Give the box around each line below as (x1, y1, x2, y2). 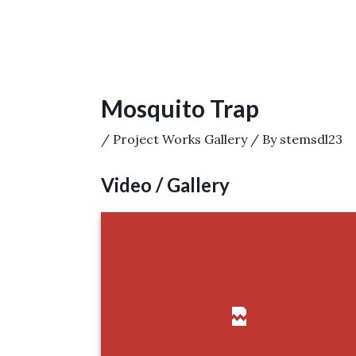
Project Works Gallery (112, 131, 247, 148)
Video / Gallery (100, 173, 230, 197)
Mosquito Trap (100, 94, 259, 123)
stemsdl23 (279, 131, 342, 148)
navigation (15, 52, 79, 68)
